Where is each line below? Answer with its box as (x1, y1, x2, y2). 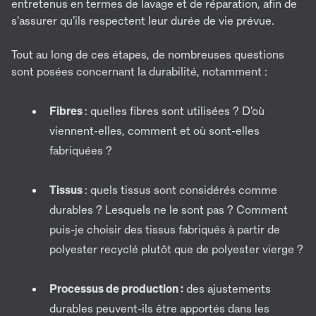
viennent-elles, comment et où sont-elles (49, 123, 260, 138)
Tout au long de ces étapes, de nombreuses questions (11, 47, 284, 62)
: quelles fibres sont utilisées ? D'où (85, 104, 265, 119)
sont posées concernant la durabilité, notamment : (11, 64, 267, 79)
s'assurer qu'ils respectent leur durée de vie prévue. (11, 13, 274, 28)
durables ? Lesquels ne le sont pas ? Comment (49, 202, 288, 217)
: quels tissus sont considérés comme (85, 183, 277, 197)
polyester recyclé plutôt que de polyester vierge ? (49, 242, 303, 257)
